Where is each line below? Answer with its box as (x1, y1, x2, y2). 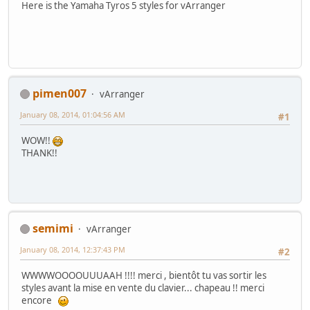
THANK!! (21, 147, 57, 160)
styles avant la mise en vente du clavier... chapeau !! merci (21, 282, 264, 295)
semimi (33, 220, 73, 236)
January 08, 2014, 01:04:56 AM (20, 109, 125, 120)
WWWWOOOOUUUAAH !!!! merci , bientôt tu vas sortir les (21, 269, 266, 282)
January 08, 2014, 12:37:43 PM (20, 244, 125, 255)
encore (21, 294, 58, 307)
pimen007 (33, 85, 86, 101)
